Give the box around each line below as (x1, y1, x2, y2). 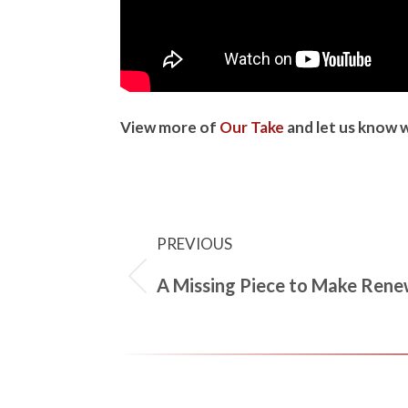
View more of (120, 117, 219, 137)
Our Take (219, 117, 284, 137)
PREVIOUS (157, 233, 232, 253)
